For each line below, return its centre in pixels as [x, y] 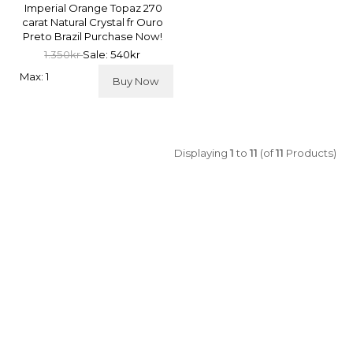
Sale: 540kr [112, 54]
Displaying [203, 153]
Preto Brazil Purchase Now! [92, 36]
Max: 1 [34, 76]
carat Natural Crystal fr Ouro [92, 22]
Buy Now [136, 81]
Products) [310, 153]
